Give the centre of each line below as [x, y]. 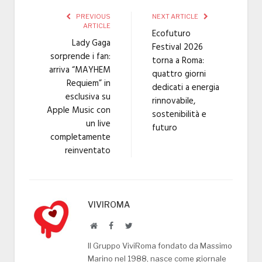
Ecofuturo [171, 34]
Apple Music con [79, 110]
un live [98, 124]
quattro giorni [179, 74]
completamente [80, 137]
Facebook [129, 225]
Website [110, 225]
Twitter [144, 225]
